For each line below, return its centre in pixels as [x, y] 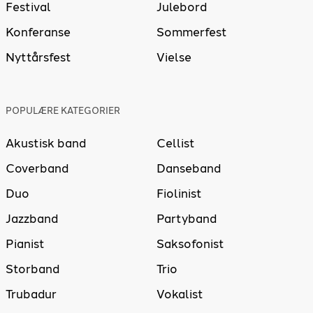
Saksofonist [190, 244]
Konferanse [38, 32]
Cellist [176, 143]
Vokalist [180, 294]
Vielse [174, 58]
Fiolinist [179, 194]
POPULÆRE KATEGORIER [63, 111]
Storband [32, 269]
